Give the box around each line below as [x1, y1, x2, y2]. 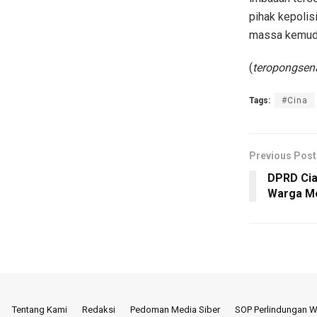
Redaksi [82, 304, 115, 315]
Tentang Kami [12, 304, 67, 315]
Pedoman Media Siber [130, 304, 220, 315]
